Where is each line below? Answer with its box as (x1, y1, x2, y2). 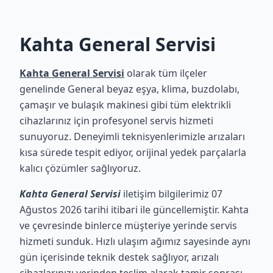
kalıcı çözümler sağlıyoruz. (19, 161, 141, 175)
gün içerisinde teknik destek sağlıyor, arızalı (19, 250, 219, 264)
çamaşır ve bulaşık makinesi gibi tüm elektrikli (19, 98, 231, 112)
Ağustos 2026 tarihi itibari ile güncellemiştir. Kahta (19, 203, 249, 216)
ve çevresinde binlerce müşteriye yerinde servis (19, 219, 237, 232)
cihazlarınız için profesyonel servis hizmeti (19, 114, 213, 127)
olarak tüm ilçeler (124, 66, 207, 80)
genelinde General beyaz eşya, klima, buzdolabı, (19, 82, 239, 96)
